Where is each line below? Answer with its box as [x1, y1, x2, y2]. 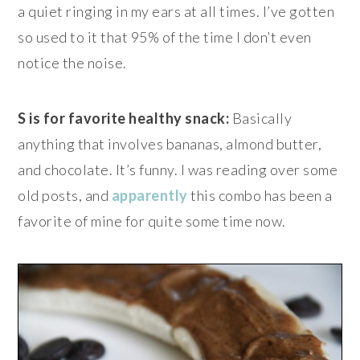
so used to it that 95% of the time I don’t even [18, 28, 312, 47]
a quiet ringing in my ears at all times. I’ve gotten [18, 2, 335, 21]
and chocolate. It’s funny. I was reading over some [18, 161, 338, 179]
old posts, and [18, 186, 112, 205]
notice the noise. [18, 54, 127, 72]
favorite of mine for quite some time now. [18, 212, 286, 231]
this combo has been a [187, 186, 333, 205]
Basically [229, 109, 292, 128]
